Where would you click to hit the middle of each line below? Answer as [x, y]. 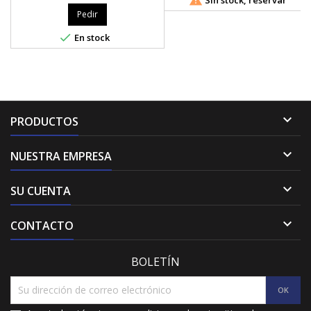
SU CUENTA [41, 191]
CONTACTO [42, 225]
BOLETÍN [155, 261]
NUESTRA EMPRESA [61, 156]
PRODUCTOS [44, 121]
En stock [91, 37]
